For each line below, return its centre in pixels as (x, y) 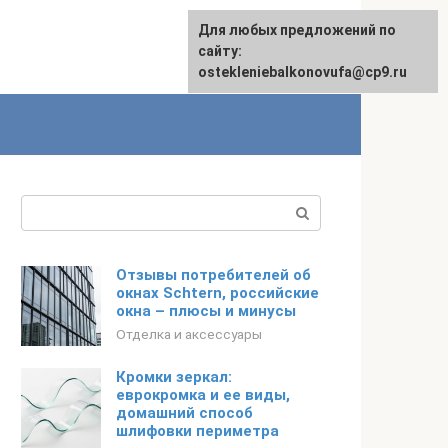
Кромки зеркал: (174, 377)
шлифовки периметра (197, 431)
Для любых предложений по (297, 30)
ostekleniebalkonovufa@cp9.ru (302, 72)
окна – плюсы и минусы (206, 311)
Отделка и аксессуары (189, 334)
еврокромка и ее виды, (203, 395)
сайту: (220, 51)
